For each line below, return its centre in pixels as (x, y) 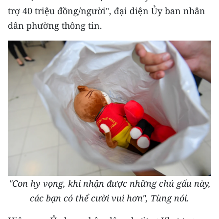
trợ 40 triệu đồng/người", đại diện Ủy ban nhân (107, 11)
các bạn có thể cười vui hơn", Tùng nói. (109, 198)
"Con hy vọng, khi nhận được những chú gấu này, (109, 184)
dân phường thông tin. (55, 26)
